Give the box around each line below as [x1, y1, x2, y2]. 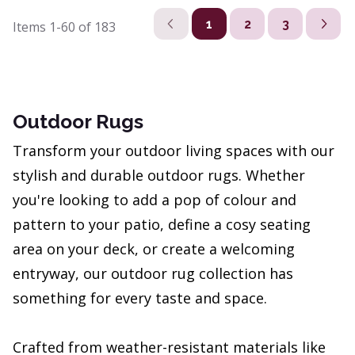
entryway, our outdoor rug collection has [13, 264, 293, 284]
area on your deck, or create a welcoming [13, 239, 295, 259]
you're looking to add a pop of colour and [13, 190, 296, 210]
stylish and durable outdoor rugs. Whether [13, 166, 305, 185]
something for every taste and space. [13, 288, 267, 308]
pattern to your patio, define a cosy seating [13, 215, 311, 235]
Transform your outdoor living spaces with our [13, 141, 334, 161]
